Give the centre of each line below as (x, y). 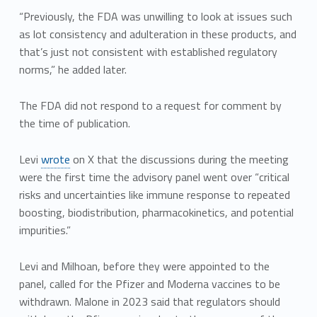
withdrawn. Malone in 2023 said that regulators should (149, 301)
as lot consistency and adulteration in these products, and (157, 34)
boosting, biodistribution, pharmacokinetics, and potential (156, 213)
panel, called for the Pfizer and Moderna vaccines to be (149, 284)
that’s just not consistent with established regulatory (148, 52)
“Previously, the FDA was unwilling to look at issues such (155, 17)
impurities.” (45, 230)
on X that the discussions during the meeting (179, 160)
